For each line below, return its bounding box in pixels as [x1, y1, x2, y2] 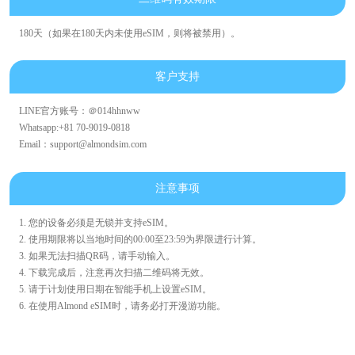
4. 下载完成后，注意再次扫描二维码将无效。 [18, 266, 209, 278]
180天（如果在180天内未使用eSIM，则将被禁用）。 [18, 27, 240, 39]
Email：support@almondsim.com [18, 139, 147, 151]
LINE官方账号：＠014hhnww [18, 105, 140, 117]
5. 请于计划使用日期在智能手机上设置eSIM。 [18, 283, 212, 295]
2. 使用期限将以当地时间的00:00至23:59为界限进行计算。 [18, 233, 261, 245]
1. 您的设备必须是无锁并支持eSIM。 [18, 216, 174, 228]
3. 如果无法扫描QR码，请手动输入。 [18, 250, 175, 261]
